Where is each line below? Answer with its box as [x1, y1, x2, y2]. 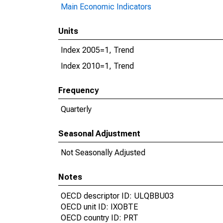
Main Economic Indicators [61, 2, 151, 11]
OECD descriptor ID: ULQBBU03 [61, 191, 174, 201]
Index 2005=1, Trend [61, 45, 134, 55]
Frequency [58, 86, 99, 95]
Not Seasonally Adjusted [61, 148, 145, 157]
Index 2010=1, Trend [61, 61, 134, 71]
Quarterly [61, 105, 92, 114]
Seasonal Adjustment [58, 129, 140, 138]
